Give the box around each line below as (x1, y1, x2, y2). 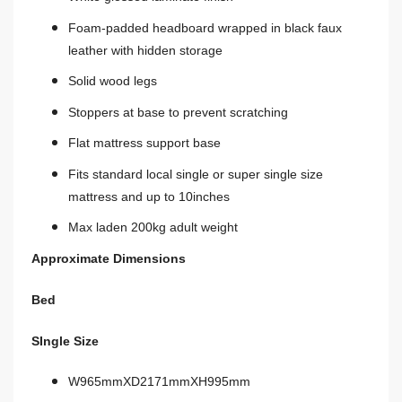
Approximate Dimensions (31, 251, 186, 267)
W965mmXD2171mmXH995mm (67, 374, 250, 389)
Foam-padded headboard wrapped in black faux (67, 20, 342, 35)
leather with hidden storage (67, 42, 223, 57)
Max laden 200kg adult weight (67, 220, 238, 235)
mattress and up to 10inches (67, 188, 230, 204)
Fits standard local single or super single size (67, 166, 323, 181)
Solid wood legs (67, 74, 157, 89)
